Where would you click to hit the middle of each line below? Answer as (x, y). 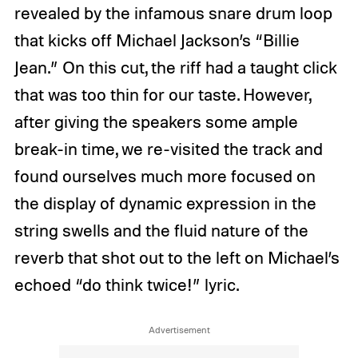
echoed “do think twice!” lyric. (126, 284)
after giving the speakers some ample (156, 121)
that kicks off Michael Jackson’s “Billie (157, 40)
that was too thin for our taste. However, (162, 94)
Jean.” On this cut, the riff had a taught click (175, 67)
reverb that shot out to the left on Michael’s (177, 257)
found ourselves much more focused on (165, 175)
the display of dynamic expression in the (165, 203)
